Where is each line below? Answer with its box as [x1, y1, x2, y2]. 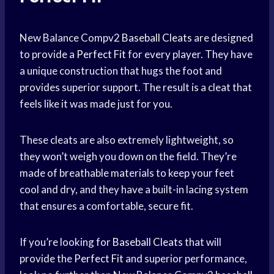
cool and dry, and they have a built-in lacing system [20, 183, 248, 196]
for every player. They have [126, 48, 253, 61]
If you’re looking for [20, 235, 113, 249]
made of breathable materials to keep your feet [20, 166, 234, 180]
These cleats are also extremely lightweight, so [20, 133, 234, 147]
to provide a [20, 48, 76, 61]
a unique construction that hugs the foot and [20, 64, 222, 78]
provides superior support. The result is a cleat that [20, 81, 252, 94]
